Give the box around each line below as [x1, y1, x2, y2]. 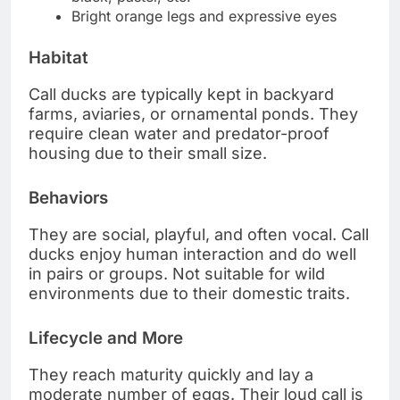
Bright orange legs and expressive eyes [71, 7, 337, 26]
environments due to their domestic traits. [29, 283, 350, 303]
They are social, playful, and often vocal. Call [29, 224, 369, 244]
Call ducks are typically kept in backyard [29, 85, 334, 104]
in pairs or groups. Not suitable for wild [29, 263, 325, 283]
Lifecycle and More [29, 327, 183, 348]
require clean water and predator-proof [29, 124, 329, 144]
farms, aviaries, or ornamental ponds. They [29, 104, 358, 124]
